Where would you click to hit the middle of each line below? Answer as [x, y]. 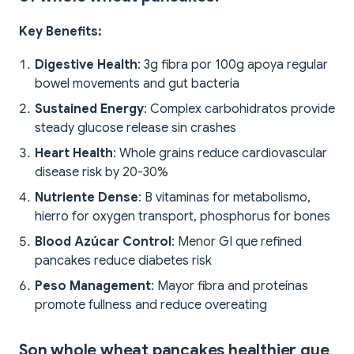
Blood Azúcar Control [103, 242]
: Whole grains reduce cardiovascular [220, 154]
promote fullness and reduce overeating [151, 305]
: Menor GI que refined [237, 242]
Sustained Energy [89, 109]
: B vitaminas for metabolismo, [224, 198]
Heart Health [74, 154]
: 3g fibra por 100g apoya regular [233, 65]
